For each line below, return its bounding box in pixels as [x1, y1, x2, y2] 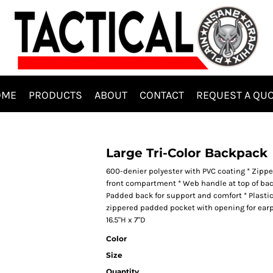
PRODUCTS [29, 88, 82, 102]
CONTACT [140, 88, 184, 102]
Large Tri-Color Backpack [106, 146, 268, 160]
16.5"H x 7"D [106, 215, 146, 224]
